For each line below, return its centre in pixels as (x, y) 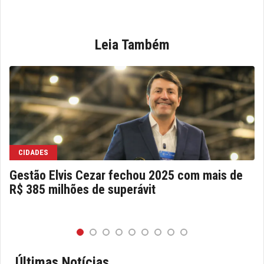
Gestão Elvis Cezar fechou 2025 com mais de (126, 175)
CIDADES (33, 152)
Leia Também (132, 44)
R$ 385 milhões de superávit (82, 189)
